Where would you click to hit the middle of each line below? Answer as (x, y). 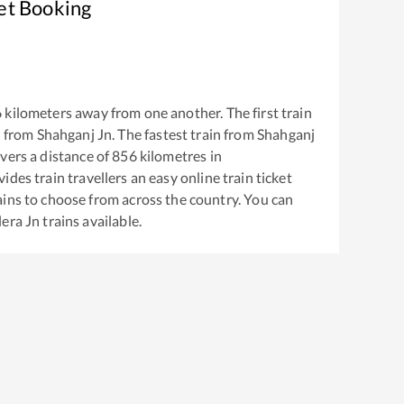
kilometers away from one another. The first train (157, 112)
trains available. (91, 220)
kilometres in (179, 155)
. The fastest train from (184, 133)
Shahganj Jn (74, 133)
